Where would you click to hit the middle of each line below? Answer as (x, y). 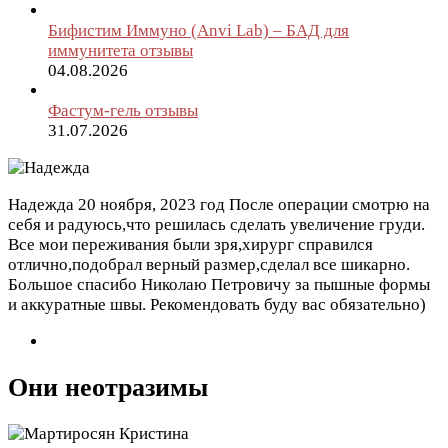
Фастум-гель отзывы (123, 110)
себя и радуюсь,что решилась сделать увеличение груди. (216, 224)
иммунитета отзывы (120, 50)
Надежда (41, 204)
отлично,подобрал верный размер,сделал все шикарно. (209, 264)
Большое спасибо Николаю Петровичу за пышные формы (219, 284)
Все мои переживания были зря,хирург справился (190, 244)
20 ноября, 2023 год (151, 204)
